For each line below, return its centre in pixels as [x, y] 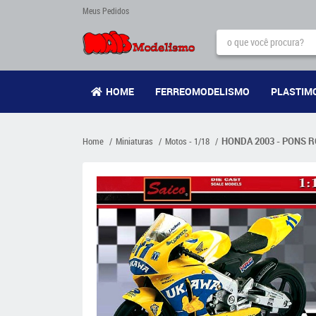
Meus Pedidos [106, 11]
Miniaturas [134, 141]
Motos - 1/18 [187, 141]
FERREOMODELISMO [202, 91]
